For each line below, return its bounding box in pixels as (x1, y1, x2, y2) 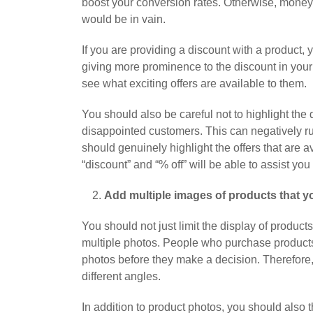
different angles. (82, 270, 161, 283)
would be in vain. (82, 13, 166, 26)
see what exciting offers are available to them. (82, 78, 307, 90)
